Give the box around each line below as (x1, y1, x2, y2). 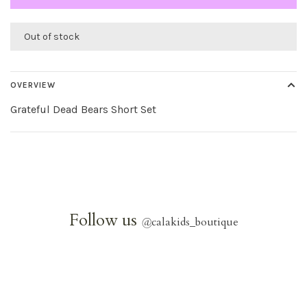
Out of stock (24, 30, 79, 42)
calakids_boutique (151, 214, 238, 230)
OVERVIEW (10, 79, 56, 90)
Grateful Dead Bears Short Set (10, 102, 156, 116)
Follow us (69, 208, 141, 232)
